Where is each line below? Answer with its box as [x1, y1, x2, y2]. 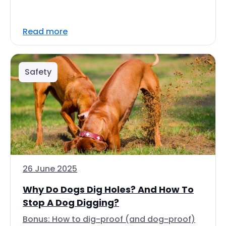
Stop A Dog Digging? [23, 196, 119, 209]
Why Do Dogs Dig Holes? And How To [23, 183, 194, 196]
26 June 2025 [23, 163, 77, 175]
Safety [25, 66, 51, 78]
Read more [23, 26, 68, 37]
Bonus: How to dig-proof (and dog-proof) [23, 213, 195, 225]
